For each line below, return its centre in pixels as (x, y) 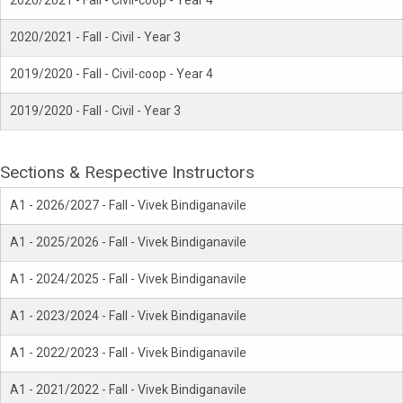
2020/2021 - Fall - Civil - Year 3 (95, 37)
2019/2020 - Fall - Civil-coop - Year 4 (112, 74)
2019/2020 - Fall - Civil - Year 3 (95, 111)
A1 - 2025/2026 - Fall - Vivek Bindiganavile (128, 242)
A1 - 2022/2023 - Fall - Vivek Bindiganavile (128, 353)
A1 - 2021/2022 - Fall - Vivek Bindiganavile (128, 390)
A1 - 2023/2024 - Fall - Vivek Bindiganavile (128, 316)
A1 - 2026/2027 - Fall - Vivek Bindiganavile (128, 206)
